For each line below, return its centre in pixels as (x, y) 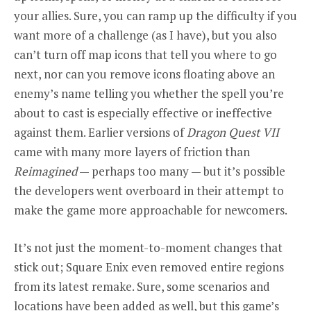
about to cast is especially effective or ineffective (143, 112)
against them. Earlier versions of (100, 132)
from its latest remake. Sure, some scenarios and (142, 286)
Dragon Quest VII (233, 132)
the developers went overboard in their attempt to (149, 190)
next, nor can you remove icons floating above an (144, 74)
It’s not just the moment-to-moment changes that (148, 247)
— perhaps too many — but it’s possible (181, 171)
